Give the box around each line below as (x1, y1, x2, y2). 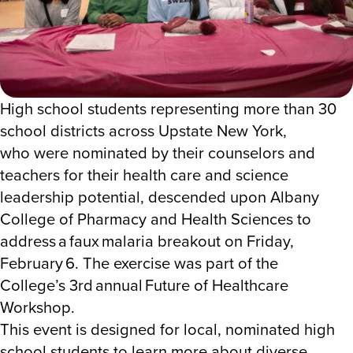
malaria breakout (102, 229, 225, 252)
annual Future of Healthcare (93, 273, 288, 296)
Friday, (247, 229, 294, 252)
